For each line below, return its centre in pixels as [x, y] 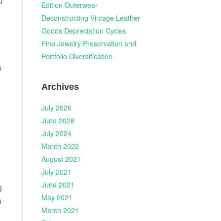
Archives [60, 87]
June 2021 [58, 184]
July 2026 [56, 108]
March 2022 [60, 146]
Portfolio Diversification [77, 56]
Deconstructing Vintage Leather [91, 18]
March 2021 [60, 210]
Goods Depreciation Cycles [84, 31]
